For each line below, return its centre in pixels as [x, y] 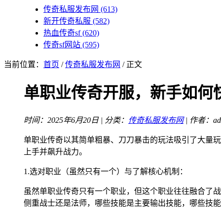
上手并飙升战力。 [55, 151]
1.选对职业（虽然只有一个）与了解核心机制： [106, 171]
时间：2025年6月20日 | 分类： [76, 120]
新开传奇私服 [67, 21]
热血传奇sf [62, 33]
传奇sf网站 [62, 45]
